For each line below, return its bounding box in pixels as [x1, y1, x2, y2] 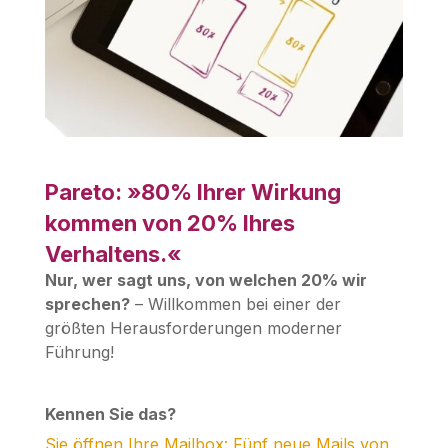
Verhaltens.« [44, 240, 182, 267]
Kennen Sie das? [44, 403, 176, 424]
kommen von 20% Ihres [44, 209, 295, 236]
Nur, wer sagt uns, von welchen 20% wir [44, 269, 367, 290]
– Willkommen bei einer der [129, 293, 341, 314]
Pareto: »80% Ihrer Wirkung [44, 178, 341, 205]
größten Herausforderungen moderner [44, 317, 342, 338]
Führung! [44, 341, 114, 362]
